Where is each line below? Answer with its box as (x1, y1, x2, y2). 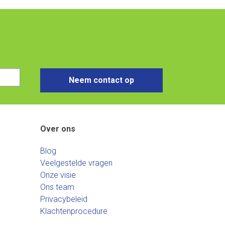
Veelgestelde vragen (40, 158, 113, 168)
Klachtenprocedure (40, 206, 107, 216)
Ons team (40, 182, 74, 192)
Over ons (40, 124, 75, 134)
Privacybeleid (40, 194, 87, 204)
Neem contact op (69, 75, 134, 85)
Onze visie (40, 170, 76, 180)
